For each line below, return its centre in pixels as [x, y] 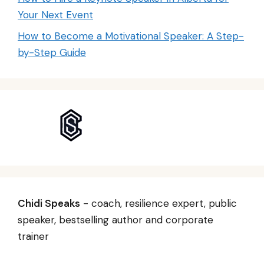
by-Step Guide [52, 53]
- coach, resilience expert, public [159, 204]
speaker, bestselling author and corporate [115, 220]
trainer [33, 237]
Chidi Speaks [49, 204]
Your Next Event [55, 14]
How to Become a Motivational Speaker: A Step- [131, 36]
